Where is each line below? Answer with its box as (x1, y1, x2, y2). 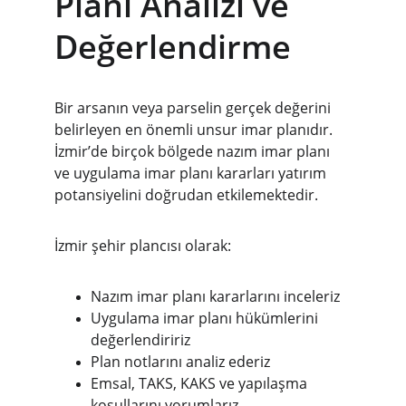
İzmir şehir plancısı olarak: (54, 236, 231, 256)
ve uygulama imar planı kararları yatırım (54, 163, 330, 183)
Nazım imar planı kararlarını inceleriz (91, 286, 340, 306)
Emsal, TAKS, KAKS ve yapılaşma (91, 373, 311, 393)
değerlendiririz (91, 330, 190, 350)
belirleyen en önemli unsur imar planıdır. (54, 120, 336, 140)
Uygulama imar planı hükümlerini (91, 308, 322, 328)
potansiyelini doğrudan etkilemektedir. (54, 185, 318, 205)
